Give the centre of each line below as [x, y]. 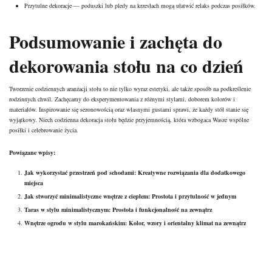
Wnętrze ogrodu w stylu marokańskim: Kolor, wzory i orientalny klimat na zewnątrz [135, 223]
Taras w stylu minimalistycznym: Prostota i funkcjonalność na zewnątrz [118, 210]
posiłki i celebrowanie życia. [44, 130]
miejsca [34, 183]
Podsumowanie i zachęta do [116, 42]
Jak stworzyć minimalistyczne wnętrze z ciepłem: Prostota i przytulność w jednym [130, 196]
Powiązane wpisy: [32, 153]
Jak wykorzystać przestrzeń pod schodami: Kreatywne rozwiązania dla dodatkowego [135, 173]
